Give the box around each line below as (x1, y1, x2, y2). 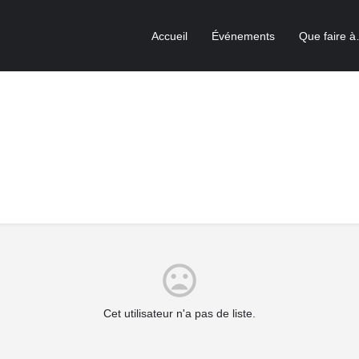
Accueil (151, 29, 188, 42)
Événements (212, 29, 275, 42)
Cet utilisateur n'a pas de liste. (103, 307, 256, 320)
